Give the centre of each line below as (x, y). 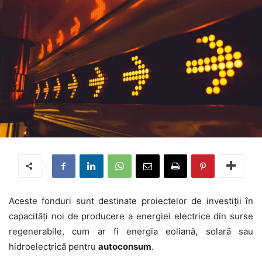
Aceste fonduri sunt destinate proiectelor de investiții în (131, 201)
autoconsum (125, 246)
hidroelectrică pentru (54, 246)
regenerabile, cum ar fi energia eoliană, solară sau (131, 231)
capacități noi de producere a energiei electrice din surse (131, 216)
